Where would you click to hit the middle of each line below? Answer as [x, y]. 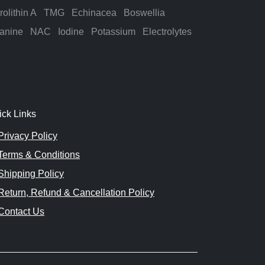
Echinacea [94, 13]
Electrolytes [167, 32]
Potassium [113, 32]
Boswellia [144, 13]
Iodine [71, 32]
